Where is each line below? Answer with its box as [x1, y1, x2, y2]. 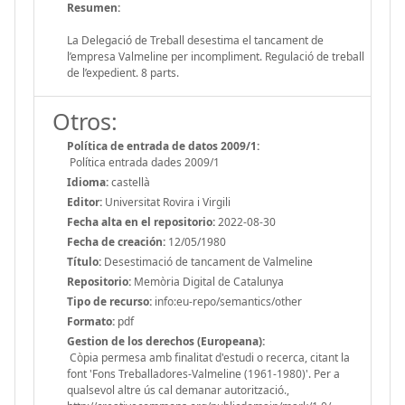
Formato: [67, 313, 115, 329]
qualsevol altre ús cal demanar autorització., [67, 381, 289, 398]
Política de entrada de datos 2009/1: [67, 137, 259, 154]
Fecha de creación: [67, 233, 165, 250]
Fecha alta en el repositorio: [67, 213, 215, 230]
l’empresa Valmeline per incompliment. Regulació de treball [67, 48, 364, 64]
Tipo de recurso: [67, 293, 152, 309]
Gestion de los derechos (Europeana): [67, 333, 265, 349]
